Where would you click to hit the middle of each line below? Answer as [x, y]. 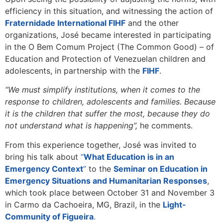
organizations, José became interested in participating [108, 35]
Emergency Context [44, 168]
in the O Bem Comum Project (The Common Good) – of [110, 47]
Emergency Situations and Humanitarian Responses [106, 180]
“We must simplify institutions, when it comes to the [103, 90]
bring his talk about [43, 157]
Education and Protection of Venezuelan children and [105, 58]
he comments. [166, 126]
